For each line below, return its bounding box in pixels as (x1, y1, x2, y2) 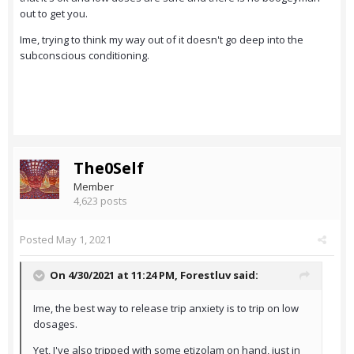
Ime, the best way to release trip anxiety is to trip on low (33, 301, 299, 316)
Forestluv (180, 268, 231, 283)
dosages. (33, 317, 80, 332)
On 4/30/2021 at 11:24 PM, (50, 268, 180, 283)
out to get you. (20, 6, 88, 21)
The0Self (73, 157, 144, 179)
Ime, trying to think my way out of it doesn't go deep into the (20, 32, 303, 47)
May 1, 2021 (56, 232, 111, 247)
